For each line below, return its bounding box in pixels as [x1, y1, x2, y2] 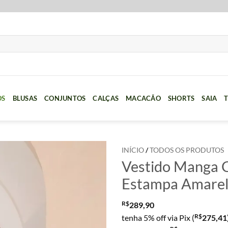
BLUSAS [12, 94, 38, 102]
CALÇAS [93, 94, 119, 102]
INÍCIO [122, 146, 144, 154]
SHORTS [167, 94, 195, 102]
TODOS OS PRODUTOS [150, 146, 224, 154]
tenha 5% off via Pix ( [122, 212, 194, 222]
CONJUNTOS [44, 94, 86, 102]
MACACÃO [126, 94, 161, 102]
